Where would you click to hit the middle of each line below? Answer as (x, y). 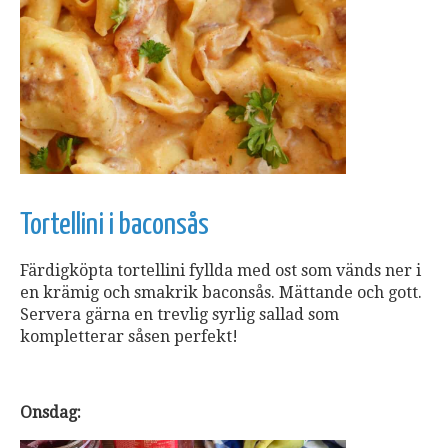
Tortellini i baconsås (114, 224)
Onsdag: (50, 412)
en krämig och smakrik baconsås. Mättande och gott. (221, 292)
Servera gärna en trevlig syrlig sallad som (179, 314)
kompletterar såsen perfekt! (129, 336)
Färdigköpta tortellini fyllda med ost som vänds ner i (220, 270)
